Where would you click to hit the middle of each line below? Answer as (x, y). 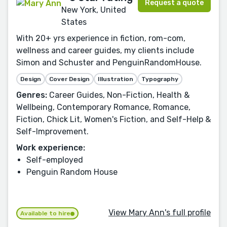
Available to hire (45, 213)
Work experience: (51, 147)
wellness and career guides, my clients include (105, 50)
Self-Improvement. (52, 131)
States (74, 22)
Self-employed (55, 160)
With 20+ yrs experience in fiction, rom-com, (101, 38)
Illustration (116, 79)
